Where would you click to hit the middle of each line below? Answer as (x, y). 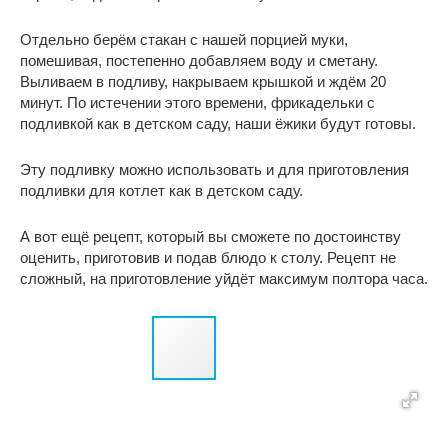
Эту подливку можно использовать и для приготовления (214, 170)
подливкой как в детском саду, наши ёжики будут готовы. (218, 124)
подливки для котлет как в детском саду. (161, 191)
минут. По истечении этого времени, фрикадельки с (197, 103)
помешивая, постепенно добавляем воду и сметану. (199, 61)
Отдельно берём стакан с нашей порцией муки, (184, 40)
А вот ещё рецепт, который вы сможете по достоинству (210, 237)
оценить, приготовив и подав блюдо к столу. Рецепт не (208, 258)
